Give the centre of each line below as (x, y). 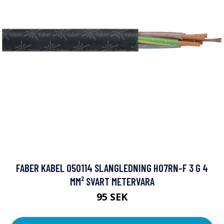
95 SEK (112, 197)
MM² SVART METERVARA (112, 181)
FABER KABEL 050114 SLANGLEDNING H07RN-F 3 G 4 (112, 168)
